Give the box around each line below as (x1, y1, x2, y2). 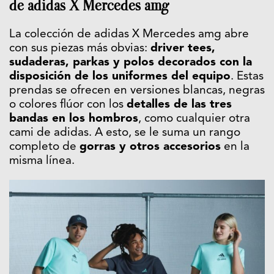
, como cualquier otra (138, 113, 250, 125)
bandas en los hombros (9, 113, 138, 125)
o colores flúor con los (9, 99, 127, 111)
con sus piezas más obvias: (9, 43, 150, 55)
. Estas (231, 71, 264, 83)
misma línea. (9, 155, 75, 168)
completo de (9, 141, 80, 154)
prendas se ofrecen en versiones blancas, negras (9, 85, 265, 97)
